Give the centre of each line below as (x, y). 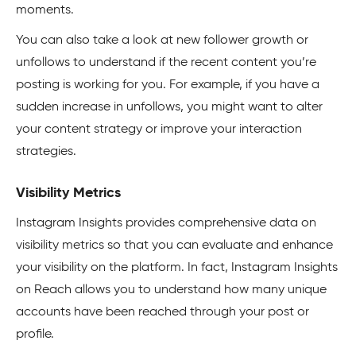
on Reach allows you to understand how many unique (171, 290)
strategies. (46, 152)
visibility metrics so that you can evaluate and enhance (174, 246)
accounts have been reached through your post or (163, 313)
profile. (35, 335)
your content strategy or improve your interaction (159, 130)
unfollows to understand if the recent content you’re (166, 63)
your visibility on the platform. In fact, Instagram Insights (177, 268)
